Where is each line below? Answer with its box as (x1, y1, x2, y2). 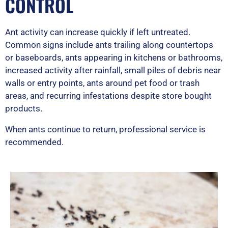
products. (5, 103, 42, 113)
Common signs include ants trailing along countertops (5, 39, 213, 50)
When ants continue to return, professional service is (5, 124, 206, 134)
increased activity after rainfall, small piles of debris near (5, 65, 221, 75)
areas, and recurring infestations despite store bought (5, 90, 212, 101)
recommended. (5, 136, 64, 147)
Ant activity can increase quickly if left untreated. (5, 26, 190, 37)
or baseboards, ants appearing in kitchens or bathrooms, (5, 52, 222, 63)
